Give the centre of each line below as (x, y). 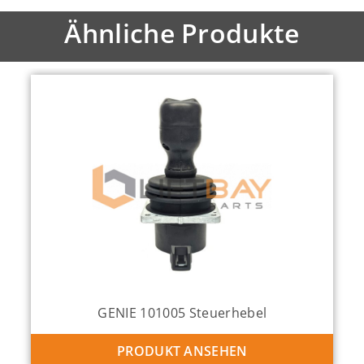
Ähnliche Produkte (182, 32)
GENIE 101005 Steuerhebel (182, 312)
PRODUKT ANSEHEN (182, 351)
